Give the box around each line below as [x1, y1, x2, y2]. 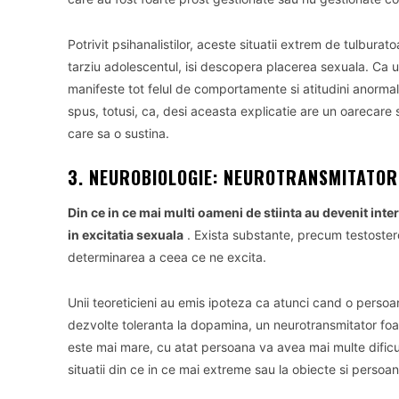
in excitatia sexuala [68, 227, 183, 242]
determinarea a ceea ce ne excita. [68, 249, 266, 265]
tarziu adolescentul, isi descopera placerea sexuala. [68, 59, 372, 74]
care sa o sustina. [68, 126, 169, 141]
